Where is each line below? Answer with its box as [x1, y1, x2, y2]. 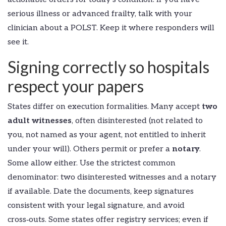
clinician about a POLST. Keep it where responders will [8, 23, 214, 33]
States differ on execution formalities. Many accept [8, 102, 202, 112]
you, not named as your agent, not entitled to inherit [8, 130, 206, 140]
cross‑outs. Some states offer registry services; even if [8, 215, 208, 225]
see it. [8, 37, 29, 47]
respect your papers [8, 76, 144, 96]
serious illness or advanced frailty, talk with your [8, 9, 192, 19]
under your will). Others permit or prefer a [8, 144, 172, 154]
